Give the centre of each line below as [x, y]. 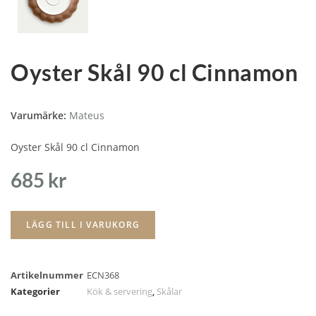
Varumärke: [40, 115]
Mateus [87, 115]
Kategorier [35, 291]
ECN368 [103, 275]
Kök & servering [120, 291]
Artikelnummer [47, 275]
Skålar [169, 291]
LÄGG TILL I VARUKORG [83, 225]
